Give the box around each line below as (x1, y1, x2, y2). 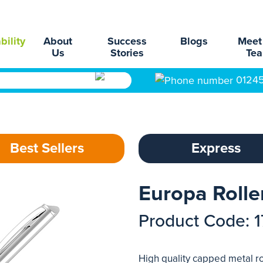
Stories (110, 46, 144, 59)
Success (107, 35, 147, 48)
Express (191, 140, 241, 157)
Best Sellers (10, 140, 84, 157)
